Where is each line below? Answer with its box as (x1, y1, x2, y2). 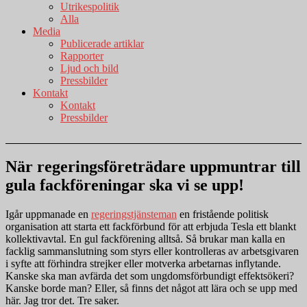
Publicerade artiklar (60, 38, 144, 49)
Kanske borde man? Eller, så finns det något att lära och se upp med (5, 282, 297, 294)
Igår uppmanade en (5, 208, 91, 220)
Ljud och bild (60, 62, 119, 74)
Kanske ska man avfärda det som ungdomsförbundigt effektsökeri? (5, 269, 294, 282)
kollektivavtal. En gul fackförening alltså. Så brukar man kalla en (5, 232, 285, 245)
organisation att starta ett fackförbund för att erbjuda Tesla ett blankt (5, 220, 296, 232)
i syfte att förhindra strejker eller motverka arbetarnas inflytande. (5, 257, 281, 269)
